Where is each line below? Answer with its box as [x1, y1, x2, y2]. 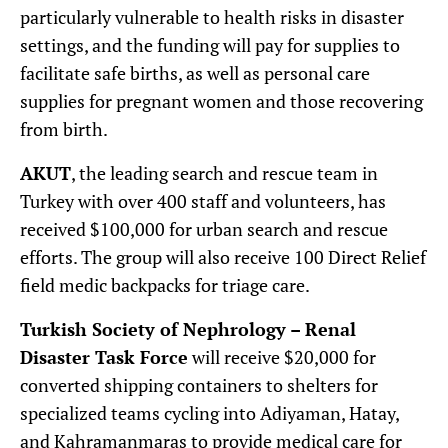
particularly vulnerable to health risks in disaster [20, 4, 404, 29]
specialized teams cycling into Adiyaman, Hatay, [20, 400, 399, 425]
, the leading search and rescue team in [71, 160, 378, 185]
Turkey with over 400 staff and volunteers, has [20, 188, 386, 213]
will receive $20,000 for [188, 344, 376, 369]
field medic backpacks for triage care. [20, 272, 310, 297]
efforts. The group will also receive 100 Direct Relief [20, 244, 426, 269]
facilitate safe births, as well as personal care [20, 60, 370, 85]
